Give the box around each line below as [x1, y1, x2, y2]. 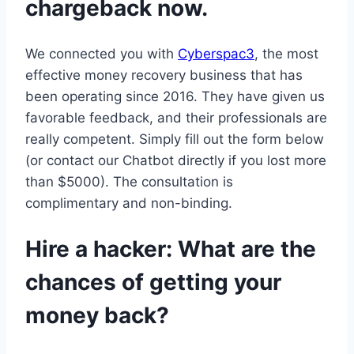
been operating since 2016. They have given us [25, 88, 325, 104]
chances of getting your [25, 268, 281, 296]
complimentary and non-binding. [25, 194, 232, 211]
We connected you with [25, 45, 178, 62]
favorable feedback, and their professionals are [25, 109, 327, 126]
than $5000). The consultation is [25, 173, 233, 190]
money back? [25, 301, 169, 329]
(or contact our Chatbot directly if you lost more [25, 152, 326, 168]
